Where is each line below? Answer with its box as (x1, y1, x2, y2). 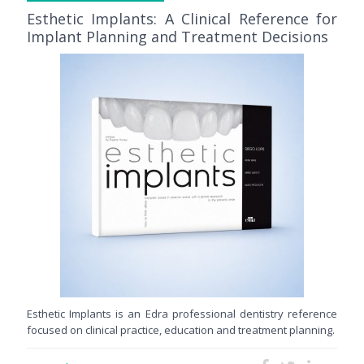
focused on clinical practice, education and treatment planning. (27, 323, 335, 338)
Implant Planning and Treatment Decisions (27, 27, 328, 47)
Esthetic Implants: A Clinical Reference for (27, 9, 337, 29)
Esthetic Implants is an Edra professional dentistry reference (27, 306, 337, 322)
